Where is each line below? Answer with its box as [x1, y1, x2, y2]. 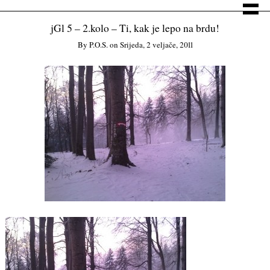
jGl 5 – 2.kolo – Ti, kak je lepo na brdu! [51, 21, 219, 35]
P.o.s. [89, 39, 108, 51]
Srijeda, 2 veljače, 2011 [119, 39, 193, 51]
